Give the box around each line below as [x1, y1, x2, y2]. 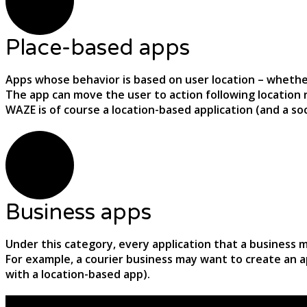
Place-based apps [5, 34, 190, 61]
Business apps [5, 199, 151, 225]
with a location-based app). [5, 266, 150, 282]
